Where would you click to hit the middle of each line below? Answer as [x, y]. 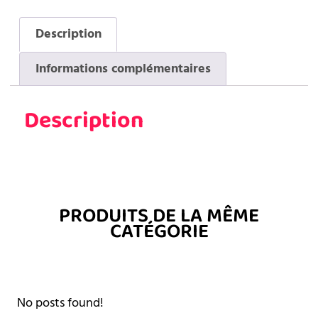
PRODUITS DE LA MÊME [159, 216]
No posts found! [60, 303]
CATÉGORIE [159, 232]
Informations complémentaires [123, 68]
